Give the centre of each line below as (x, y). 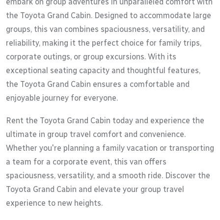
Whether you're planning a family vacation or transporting (110, 148)
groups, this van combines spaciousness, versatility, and (105, 29)
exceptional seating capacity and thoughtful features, (103, 70)
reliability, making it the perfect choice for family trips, (104, 43)
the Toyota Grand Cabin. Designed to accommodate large (109, 15)
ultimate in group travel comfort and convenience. (96, 134)
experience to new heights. (54, 203)
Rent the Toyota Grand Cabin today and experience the (105, 120)
